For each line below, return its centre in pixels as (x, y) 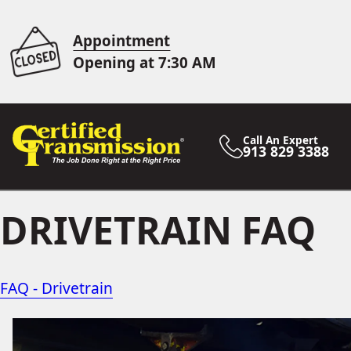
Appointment (122, 40)
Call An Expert (281, 140)
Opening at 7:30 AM (145, 62)
